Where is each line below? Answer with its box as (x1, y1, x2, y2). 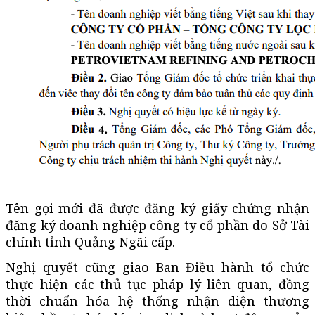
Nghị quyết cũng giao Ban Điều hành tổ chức (6, 258, 309, 276)
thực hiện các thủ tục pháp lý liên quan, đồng (6, 275, 309, 292)
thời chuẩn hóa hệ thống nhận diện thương (6, 292, 309, 309)
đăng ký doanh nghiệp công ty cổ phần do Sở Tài (6, 216, 309, 233)
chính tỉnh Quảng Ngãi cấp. (6, 233, 175, 250)
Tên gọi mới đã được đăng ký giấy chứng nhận (6, 199, 309, 217)
